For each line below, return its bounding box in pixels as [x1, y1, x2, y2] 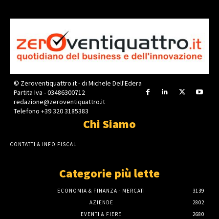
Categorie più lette [59, 166, 160, 181]
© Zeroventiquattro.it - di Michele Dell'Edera [13, 79, 142, 88]
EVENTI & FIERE [81, 211, 122, 218]
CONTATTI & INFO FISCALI [10, 141, 78, 148]
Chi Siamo [83, 116, 136, 132]
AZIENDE [89, 199, 113, 206]
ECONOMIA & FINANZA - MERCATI [57, 187, 145, 195]
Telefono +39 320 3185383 [13, 107, 88, 116]
